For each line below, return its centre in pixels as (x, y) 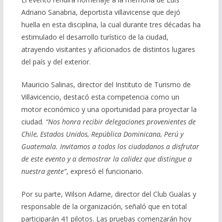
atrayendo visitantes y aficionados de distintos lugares (108, 49)
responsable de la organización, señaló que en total (104, 206)
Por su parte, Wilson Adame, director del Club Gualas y (109, 194)
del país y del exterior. (56, 61)
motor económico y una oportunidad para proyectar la (109, 109)
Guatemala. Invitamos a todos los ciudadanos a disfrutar (110, 146)
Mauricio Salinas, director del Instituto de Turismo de (106, 84)
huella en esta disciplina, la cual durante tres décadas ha (111, 24)
